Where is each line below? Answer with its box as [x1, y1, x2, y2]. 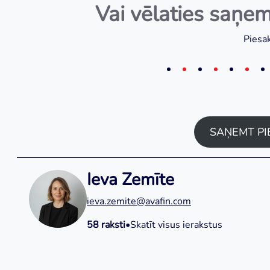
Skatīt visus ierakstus [130, 218, 222, 231]
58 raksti [87, 218, 125, 231]
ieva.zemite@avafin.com [87, 195, 191, 208]
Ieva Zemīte [87, 168, 174, 191]
